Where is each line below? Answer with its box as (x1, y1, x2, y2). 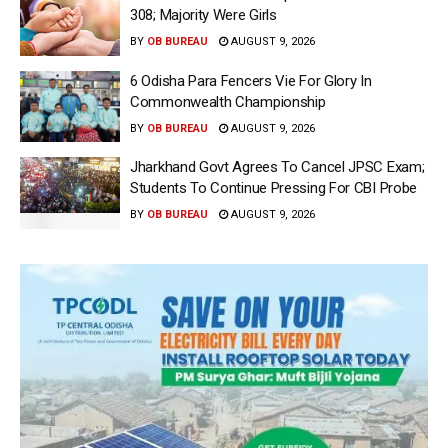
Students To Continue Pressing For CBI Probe (130, 179, 418, 198)
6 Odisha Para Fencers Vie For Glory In (130, 71, 372, 90)
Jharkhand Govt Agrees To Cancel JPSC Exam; (130, 158, 425, 177)
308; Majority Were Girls (130, 6, 277, 25)
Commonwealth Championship (130, 92, 326, 111)
